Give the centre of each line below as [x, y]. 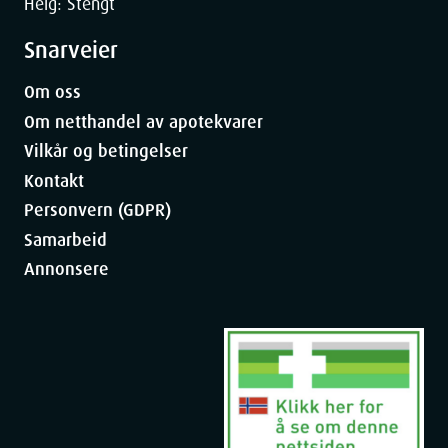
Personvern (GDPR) [97, 210]
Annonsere [66, 269]
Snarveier [71, 50]
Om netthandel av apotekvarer [143, 121]
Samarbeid [65, 239]
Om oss [52, 92]
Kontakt [54, 180]
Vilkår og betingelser [106, 151]
